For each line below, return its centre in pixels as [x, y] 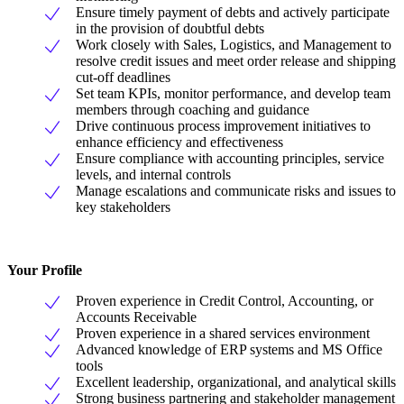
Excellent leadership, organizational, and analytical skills [236, 382]
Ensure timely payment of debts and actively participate [233, 13]
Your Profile [45, 271]
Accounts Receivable [136, 317]
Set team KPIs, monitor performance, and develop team [233, 94]
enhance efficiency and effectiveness [179, 142]
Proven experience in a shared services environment [223, 334]
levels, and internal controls [153, 175]
